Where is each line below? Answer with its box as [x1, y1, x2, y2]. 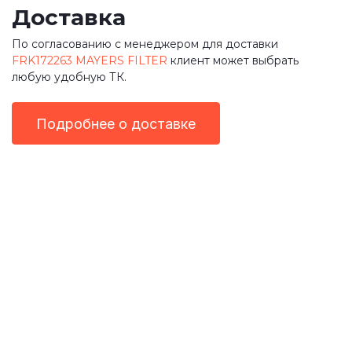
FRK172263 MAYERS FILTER [12, 53, 167, 68]
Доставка [12, 4, 126, 31]
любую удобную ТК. [12, 70, 126, 84]
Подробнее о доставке [36, 115, 196, 132]
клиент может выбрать [167, 53, 299, 68]
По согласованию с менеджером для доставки [12, 37, 278, 51]
